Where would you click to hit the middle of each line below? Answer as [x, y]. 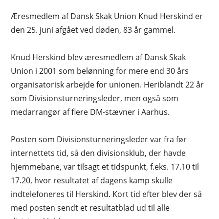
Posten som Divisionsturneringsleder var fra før [99, 139]
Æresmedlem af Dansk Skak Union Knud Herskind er [107, 16]
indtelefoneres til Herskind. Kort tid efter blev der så [107, 194]
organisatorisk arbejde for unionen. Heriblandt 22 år [108, 84]
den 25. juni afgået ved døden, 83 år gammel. [93, 30]
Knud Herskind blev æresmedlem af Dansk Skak [99, 57]
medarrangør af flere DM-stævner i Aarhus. [90, 112]
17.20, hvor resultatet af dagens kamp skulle [92, 180]
